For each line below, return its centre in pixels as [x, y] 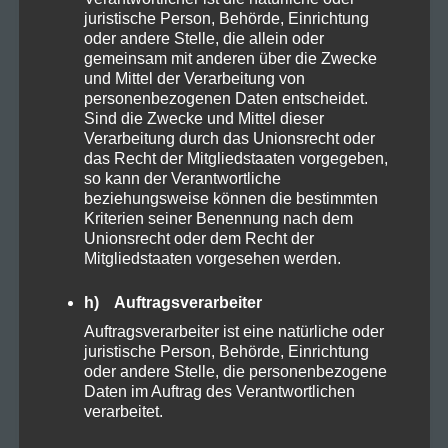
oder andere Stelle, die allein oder [203, 38]
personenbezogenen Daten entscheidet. [225, 98]
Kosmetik [96, 26]
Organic [91, 146]
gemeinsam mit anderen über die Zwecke [230, 58]
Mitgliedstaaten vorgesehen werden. [212, 258]
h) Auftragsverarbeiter [172, 302]
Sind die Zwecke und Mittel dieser [203, 118]
